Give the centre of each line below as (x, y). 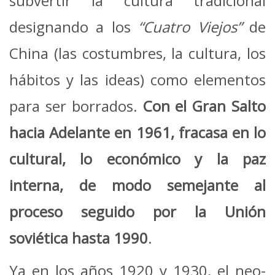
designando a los (74, 27)
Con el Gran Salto (204, 106)
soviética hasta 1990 (79, 238)
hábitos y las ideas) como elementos (137, 80)
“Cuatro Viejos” (190, 27)
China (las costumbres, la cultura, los (137, 53)
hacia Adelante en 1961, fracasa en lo (137, 133)
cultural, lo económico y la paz (137, 159)
